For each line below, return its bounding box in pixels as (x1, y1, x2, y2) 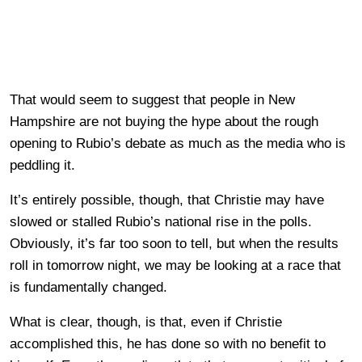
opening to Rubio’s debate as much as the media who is (10, 136, 346, 152)
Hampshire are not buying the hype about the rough (10, 114, 318, 130)
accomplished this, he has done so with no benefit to (10, 336, 326, 352)
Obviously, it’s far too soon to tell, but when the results (10, 236, 339, 252)
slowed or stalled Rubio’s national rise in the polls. (10, 214, 312, 230)
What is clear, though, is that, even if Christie (10, 314, 282, 330)
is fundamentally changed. (10, 280, 167, 296)
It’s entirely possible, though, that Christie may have (10, 192, 324, 208)
